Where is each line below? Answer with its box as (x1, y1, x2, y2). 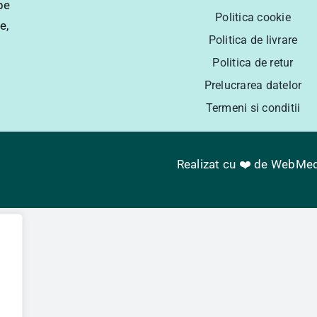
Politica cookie (215, 11, 291, 24)
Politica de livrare (208, 33, 298, 47)
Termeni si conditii (205, 101, 301, 115)
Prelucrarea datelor (204, 79, 302, 92)
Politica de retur (212, 56, 294, 69)
